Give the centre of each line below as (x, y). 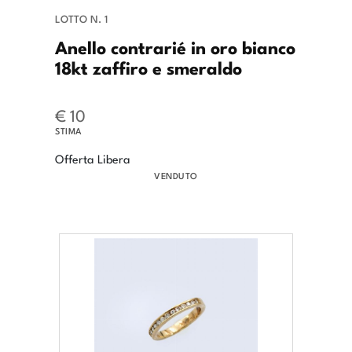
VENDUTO (176, 176)
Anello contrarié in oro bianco (175, 47)
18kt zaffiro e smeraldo (148, 67)
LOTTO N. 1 (81, 19)
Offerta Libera (93, 159)
